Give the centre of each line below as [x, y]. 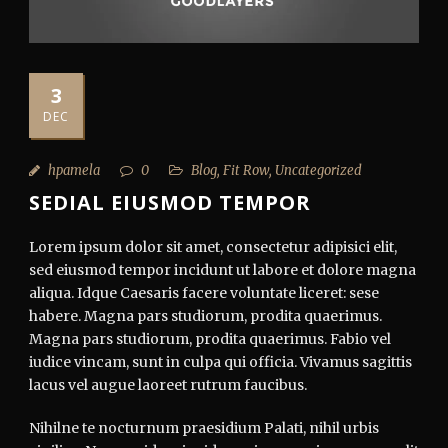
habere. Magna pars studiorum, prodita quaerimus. [205, 315]
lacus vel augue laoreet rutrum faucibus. [168, 384]
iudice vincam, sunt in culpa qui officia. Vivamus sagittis [220, 361]
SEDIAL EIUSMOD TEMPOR [170, 202]
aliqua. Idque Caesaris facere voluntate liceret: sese [204, 292]
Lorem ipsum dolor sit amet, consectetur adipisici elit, [213, 246]
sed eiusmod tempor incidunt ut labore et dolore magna [222, 269]
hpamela [74, 170]
